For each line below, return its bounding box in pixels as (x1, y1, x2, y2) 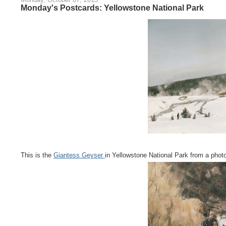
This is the (20, 151, 53, 159)
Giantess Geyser (53, 151, 105, 159)
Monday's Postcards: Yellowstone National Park (20, 3, 204, 12)
